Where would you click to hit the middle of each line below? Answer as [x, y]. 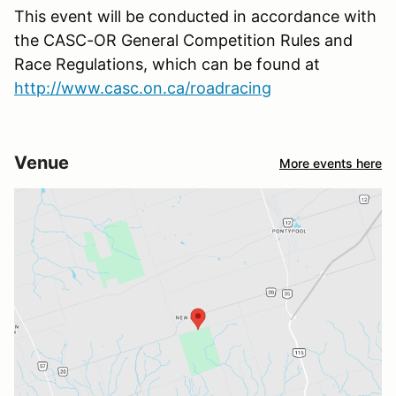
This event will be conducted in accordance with [195, 17]
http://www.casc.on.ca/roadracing [143, 88]
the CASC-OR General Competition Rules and [183, 41]
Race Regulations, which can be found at [167, 65]
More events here [331, 163]
